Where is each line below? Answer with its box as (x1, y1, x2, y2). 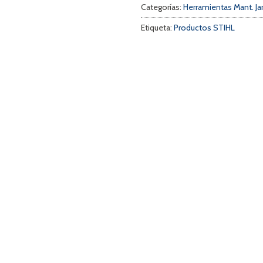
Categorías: (141, 1, 183, 12)
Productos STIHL (174, 22, 235, 33)
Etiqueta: (141, 22, 174, 33)
